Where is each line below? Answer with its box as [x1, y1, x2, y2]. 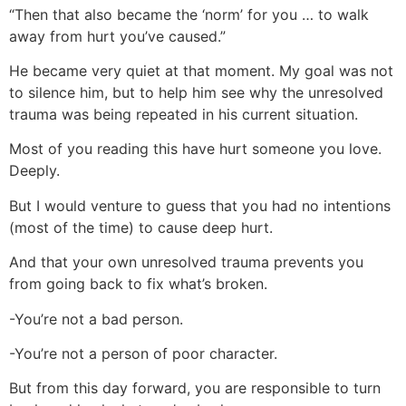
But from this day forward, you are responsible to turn [9, 379, 381, 398]
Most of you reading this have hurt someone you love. [9, 140, 382, 159]
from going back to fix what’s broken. [9, 275, 267, 294]
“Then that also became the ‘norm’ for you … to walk [9, 5, 369, 24]
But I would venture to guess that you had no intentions [9, 196, 391, 215]
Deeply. [9, 161, 60, 180]
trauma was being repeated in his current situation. [9, 105, 358, 124]
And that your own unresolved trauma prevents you [9, 253, 363, 272]
